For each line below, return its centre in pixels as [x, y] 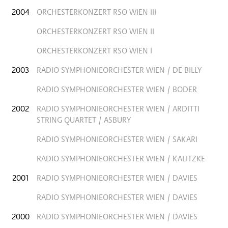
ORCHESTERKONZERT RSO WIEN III [96, 12]
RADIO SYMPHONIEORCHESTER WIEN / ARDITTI [118, 108]
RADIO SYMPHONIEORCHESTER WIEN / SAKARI [117, 139]
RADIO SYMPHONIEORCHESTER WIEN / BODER [117, 89]
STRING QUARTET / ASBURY [84, 120]
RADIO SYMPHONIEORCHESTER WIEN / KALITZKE [121, 158]
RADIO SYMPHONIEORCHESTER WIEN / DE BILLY [119, 70]
